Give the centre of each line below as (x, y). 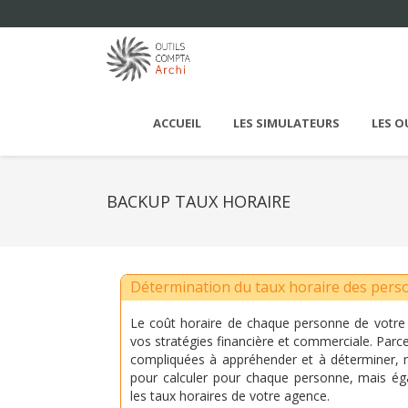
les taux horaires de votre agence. (230, 396)
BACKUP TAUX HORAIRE (199, 201)
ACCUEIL (177, 123)
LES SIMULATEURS (286, 123)
